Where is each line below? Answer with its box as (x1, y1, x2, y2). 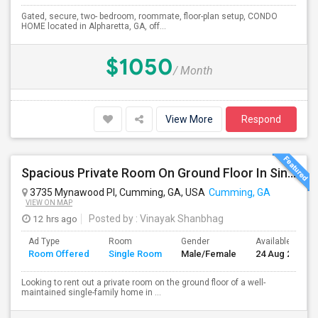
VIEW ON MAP (26, 199, 72, 207)
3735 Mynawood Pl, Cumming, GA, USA (28, 187, 205, 198)
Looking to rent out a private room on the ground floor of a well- (21, 278, 265, 287)
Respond (241, 114, 281, 125)
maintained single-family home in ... (21, 287, 161, 297)
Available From (256, 236, 313, 246)
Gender (181, 236, 209, 246)
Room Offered (28, 248, 89, 259)
